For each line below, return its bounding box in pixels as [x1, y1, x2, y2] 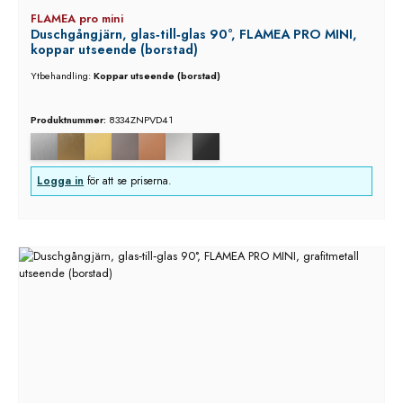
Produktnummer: [30, 112, 109, 128]
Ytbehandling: [30, 67, 94, 83]
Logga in [37, 173, 85, 190]
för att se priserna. [84, 173, 173, 190]
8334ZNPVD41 [108, 112, 173, 128]
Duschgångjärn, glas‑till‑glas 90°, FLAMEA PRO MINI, [30, 25, 357, 44]
